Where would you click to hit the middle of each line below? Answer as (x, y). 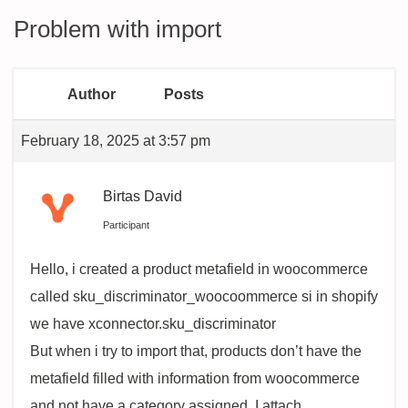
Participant (126, 225)
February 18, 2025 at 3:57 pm (116, 141)
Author (91, 94)
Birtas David (143, 196)
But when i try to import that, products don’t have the (196, 351)
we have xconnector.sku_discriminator (153, 324)
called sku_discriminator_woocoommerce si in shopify (204, 296)
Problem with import (117, 29)
